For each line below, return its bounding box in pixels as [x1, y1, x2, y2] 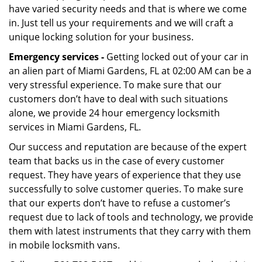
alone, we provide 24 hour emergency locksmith [9, 106, 220, 119]
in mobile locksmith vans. [9, 239, 120, 251]
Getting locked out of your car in [104, 50, 249, 63]
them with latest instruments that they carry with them [9, 225, 251, 237]
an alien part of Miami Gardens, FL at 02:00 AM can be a [9, 64, 251, 77]
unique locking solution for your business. [9, 30, 194, 43]
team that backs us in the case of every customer [9, 154, 225, 167]
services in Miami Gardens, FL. [9, 120, 141, 133]
